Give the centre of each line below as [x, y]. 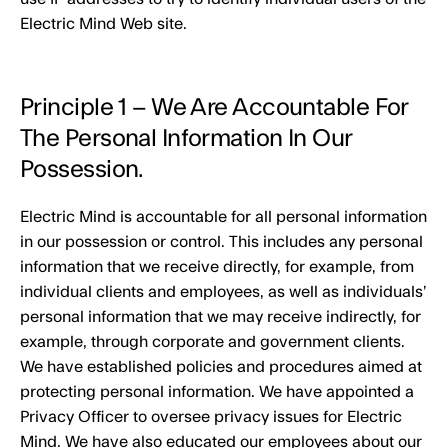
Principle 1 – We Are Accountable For [214, 107]
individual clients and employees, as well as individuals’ [223, 292]
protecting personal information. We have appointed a [217, 392]
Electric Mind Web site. [103, 24]
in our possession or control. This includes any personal [221, 242]
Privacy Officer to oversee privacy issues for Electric [211, 417]
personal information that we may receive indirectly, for [220, 317]
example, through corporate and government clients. [212, 342]
